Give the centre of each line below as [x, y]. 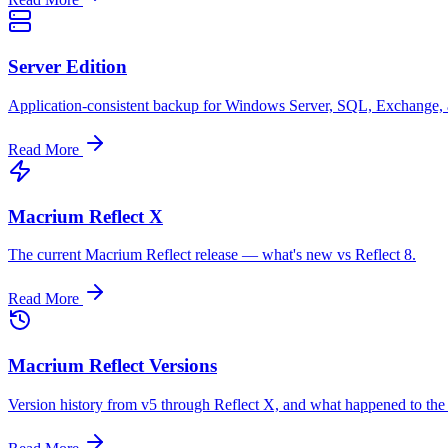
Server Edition [67, 67]
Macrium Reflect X [85, 216]
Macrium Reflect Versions [112, 365]
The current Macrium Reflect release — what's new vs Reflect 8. [212, 255]
